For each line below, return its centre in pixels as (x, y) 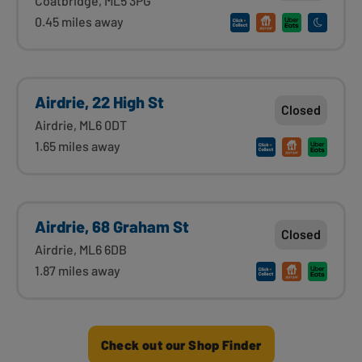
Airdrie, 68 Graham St (112, 226)
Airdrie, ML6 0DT (81, 124)
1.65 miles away (78, 145)
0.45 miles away (79, 21)
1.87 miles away (78, 270)
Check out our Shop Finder (181, 344)
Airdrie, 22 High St (99, 101)
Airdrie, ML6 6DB (81, 249)
